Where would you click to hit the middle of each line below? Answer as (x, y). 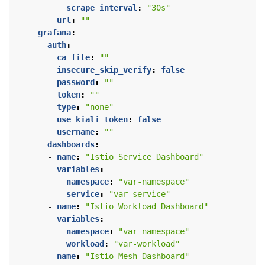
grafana (54, 33)
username (76, 132)
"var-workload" (147, 244)
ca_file (73, 58)
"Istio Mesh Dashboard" (137, 256)
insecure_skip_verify (104, 70)
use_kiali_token (92, 120)
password (76, 83)
